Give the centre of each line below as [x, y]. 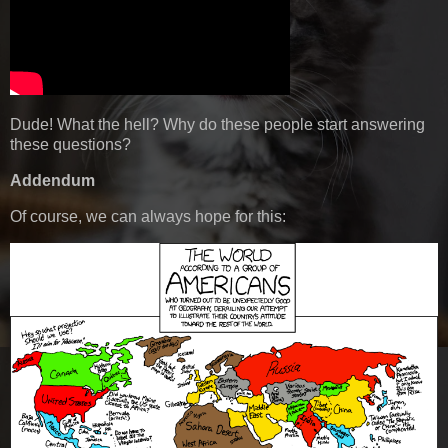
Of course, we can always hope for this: [148, 217]
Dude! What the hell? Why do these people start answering [217, 125]
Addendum [52, 181]
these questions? [70, 145]
